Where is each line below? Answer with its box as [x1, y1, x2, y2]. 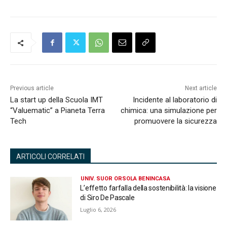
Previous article [10, 85, 54, 92]
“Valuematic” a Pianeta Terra [10, 106, 105, 116]
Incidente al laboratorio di [132, 95, 217, 105]
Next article [184, 85, 217, 92]
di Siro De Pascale [80, 194, 135, 202]
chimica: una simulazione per [120, 106, 217, 116]
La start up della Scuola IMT [10, 95, 103, 105]
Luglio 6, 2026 [80, 206, 117, 214]
